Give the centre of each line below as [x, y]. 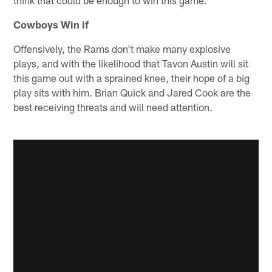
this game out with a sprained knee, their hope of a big [132, 77]
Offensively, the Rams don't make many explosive [122, 48]
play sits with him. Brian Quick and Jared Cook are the [132, 92]
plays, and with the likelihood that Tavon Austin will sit [131, 63]
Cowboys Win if [51, 24]
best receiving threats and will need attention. [113, 107]
